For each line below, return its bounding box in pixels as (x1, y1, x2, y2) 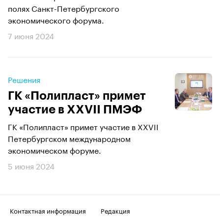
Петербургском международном (8, 132, 131, 144)
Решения (8, 73, 40, 85)
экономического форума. (8, 13, 104, 26)
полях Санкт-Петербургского (8, 1, 119, 14)
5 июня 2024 (8, 159, 55, 171)
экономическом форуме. (8, 143, 101, 156)
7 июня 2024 (8, 29, 54, 41)
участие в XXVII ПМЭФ (8, 104, 142, 115)
